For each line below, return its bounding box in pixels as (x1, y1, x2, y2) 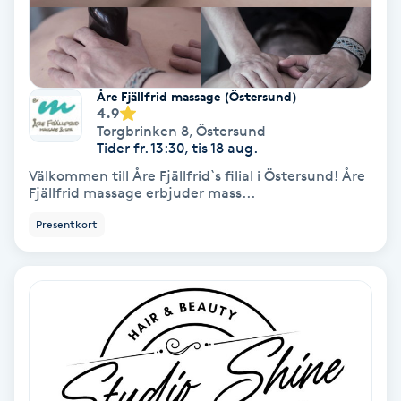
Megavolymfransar (11, 66, 136, 83)
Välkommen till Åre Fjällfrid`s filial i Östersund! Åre (29, 167, 365, 185)
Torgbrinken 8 (97, 123, 189, 141)
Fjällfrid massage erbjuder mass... (29, 184, 255, 202)
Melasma (11, 116, 71, 133)
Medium (11, 16, 66, 33)
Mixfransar (11, 317, 82, 334)
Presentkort (36, 218, 98, 232)
